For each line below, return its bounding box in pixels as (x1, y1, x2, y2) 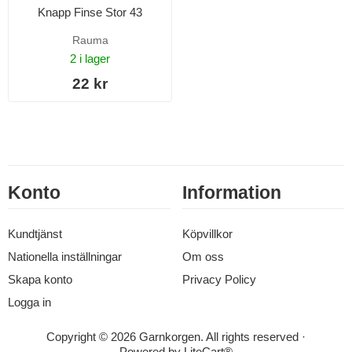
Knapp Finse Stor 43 (38, 5, 142, 19)
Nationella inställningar (8, 250, 122, 263)
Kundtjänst (8, 227, 62, 240)
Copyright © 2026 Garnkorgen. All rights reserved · (46, 330, 306, 343)
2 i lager (70, 51, 110, 65)
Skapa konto (8, 273, 72, 286)
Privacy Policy (181, 273, 256, 286)
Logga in (8, 295, 51, 309)
